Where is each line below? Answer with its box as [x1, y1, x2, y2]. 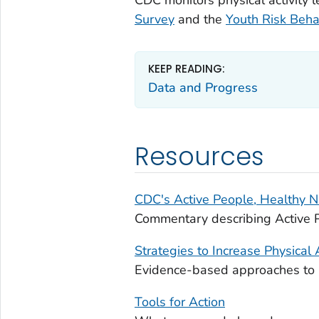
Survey [134, 10, 174, 28]
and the [174, 10, 226, 28]
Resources [134, 138, 264, 174]
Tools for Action [134, 293, 225, 310]
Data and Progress [147, 79, 258, 97]
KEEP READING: [147, 61, 225, 76]
